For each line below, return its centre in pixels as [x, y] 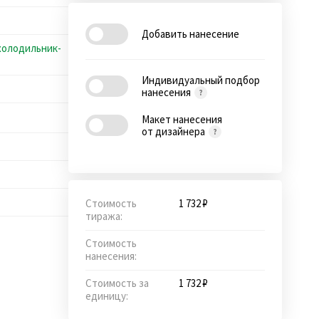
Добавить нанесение [190, 34]
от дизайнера [174, 131]
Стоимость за [117, 283]
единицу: [107, 296]
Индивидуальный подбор [201, 80]
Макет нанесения [182, 119]
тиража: [104, 216]
